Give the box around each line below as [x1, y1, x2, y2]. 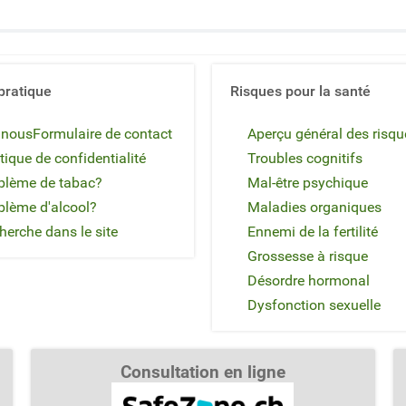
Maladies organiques [247, 198, 382, 216]
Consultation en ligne [120, 362, 285, 382]
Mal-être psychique [247, 173, 368, 191]
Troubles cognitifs [247, 149, 362, 167]
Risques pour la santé [230, 82, 371, 100]
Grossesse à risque [247, 246, 368, 265]
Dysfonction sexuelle [247, 295, 381, 314]
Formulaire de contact [33, 124, 172, 142]
